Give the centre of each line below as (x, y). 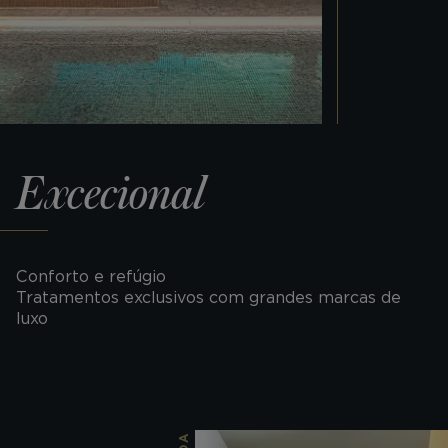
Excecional (110, 195)
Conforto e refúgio (91, 277)
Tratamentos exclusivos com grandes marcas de (208, 298)
